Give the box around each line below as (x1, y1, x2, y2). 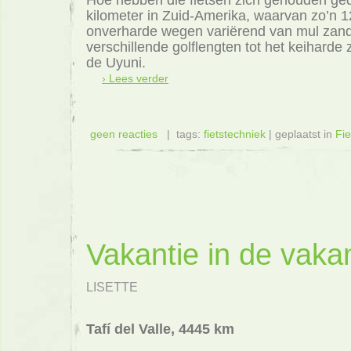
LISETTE (86, 280, 138, 294)
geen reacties (90, 128, 157, 140)
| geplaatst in (266, 128, 335, 140)
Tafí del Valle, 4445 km (86, 321, 234, 338)
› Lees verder (102, 71, 168, 85)
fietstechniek (204, 128, 266, 140)
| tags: (157, 128, 204, 140)
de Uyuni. (86, 54, 146, 71)
